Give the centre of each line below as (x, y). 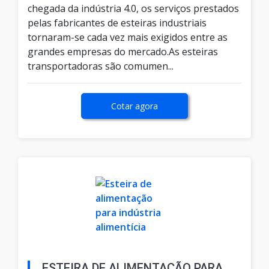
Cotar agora (134, 106)
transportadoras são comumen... (101, 66)
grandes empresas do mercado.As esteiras (123, 52)
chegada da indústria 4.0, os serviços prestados (133, 9)
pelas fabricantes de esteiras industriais (117, 23)
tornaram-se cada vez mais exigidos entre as (128, 38)
